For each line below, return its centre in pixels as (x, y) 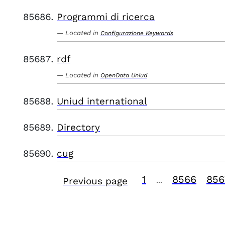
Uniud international (102, 101)
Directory (78, 127)
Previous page (95, 181)
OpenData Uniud (124, 75)
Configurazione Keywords (137, 33)
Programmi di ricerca (106, 17)
